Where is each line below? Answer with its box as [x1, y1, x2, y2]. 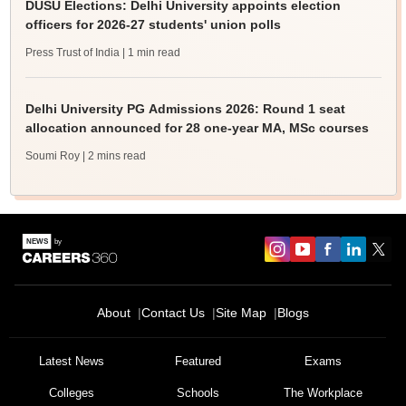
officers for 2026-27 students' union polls [24, 17, 281, 33]
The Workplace [284, 386, 363, 401]
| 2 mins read [82, 150, 146, 163]
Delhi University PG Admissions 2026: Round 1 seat [24, 101, 345, 117]
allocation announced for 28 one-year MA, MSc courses [24, 121, 369, 136]
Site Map [216, 305, 266, 321]
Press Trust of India [24, 46, 120, 60]
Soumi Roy [24, 150, 80, 163]
